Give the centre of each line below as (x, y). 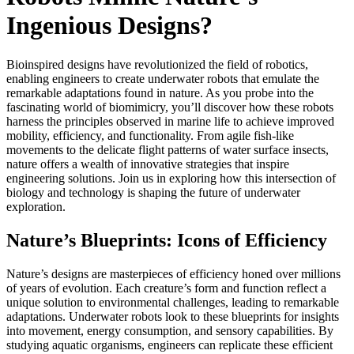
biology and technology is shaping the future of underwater (153, 192)
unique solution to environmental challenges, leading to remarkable (173, 302)
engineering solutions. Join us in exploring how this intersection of (171, 178)
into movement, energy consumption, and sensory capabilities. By (170, 330)
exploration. (36, 206)
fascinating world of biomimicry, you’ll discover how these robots (170, 107)
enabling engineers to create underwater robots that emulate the (163, 78)
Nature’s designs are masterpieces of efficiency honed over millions (173, 273)
